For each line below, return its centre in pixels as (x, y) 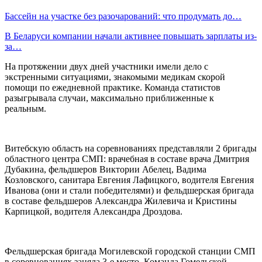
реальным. (25, 108)
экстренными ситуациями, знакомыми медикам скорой (115, 77)
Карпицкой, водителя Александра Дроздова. (94, 211)
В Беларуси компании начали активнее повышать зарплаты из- (131, 36)
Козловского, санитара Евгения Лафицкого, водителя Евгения (129, 180)
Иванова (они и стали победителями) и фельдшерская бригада (129, 190)
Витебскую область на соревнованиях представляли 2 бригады (131, 148)
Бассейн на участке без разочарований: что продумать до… (123, 16)
